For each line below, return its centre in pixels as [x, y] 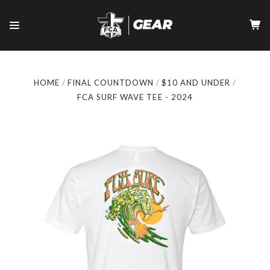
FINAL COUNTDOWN [110, 83]
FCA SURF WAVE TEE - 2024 [135, 97]
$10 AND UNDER [196, 83]
